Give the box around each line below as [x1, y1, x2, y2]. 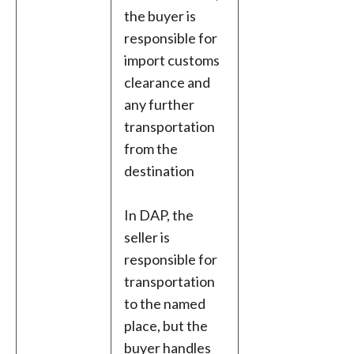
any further [124, 96, 194, 114]
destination [124, 162, 194, 180]
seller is [124, 228, 170, 247]
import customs [124, 51, 220, 70]
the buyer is [124, 7, 196, 25]
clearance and [124, 73, 210, 92]
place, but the [124, 317, 208, 335]
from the [124, 140, 178, 158]
